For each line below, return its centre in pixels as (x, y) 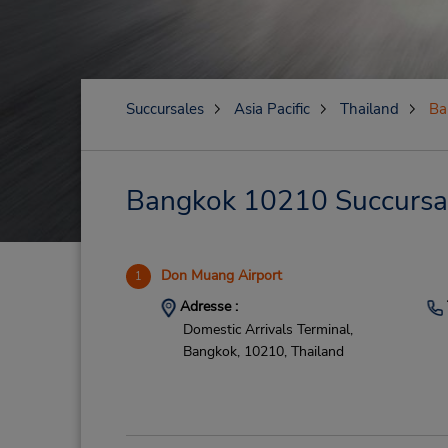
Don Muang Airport (221, 275)
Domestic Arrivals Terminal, (267, 329)
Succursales (164, 109)
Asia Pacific (271, 109)
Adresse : (206, 306)
